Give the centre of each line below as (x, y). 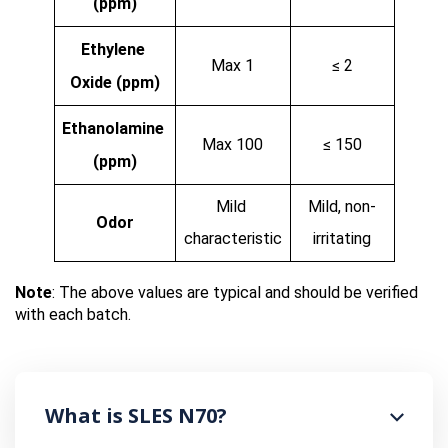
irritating (342, 239)
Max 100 (232, 145)
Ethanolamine (112, 129)
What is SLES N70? (136, 416)
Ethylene (112, 50)
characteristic (232, 239)
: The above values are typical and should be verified (235, 293)
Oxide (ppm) (114, 83)
